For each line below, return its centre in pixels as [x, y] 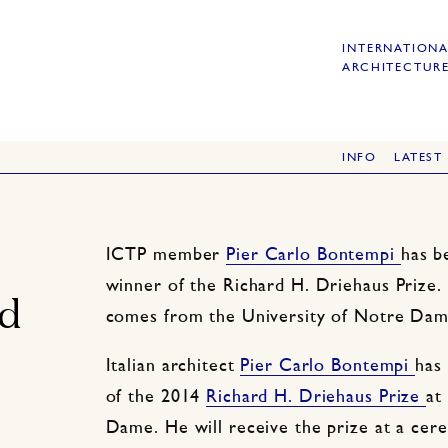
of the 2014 [156, 397]
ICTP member [166, 255]
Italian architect [173, 366]
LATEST [418, 158]
